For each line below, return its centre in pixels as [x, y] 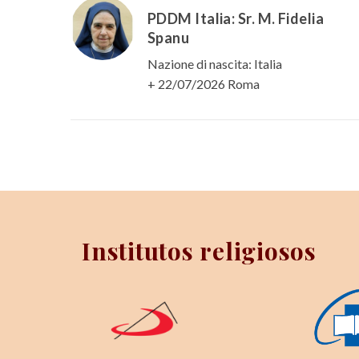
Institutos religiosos [199, 251]
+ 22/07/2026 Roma [204, 84]
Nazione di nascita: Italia [215, 64]
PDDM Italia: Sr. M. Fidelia [236, 19]
